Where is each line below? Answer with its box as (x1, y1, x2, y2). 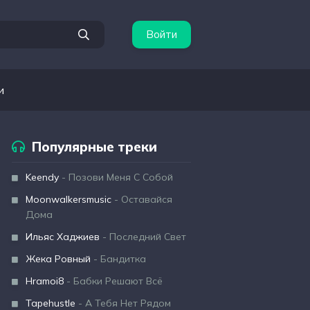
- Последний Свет (100, 230, 186, 243)
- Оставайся (111, 193, 172, 206)
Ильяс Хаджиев (26, 230, 100, 243)
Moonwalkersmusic (26, 193, 111, 206)
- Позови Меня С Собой (59, 171, 173, 183)
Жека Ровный (26, 253, 91, 265)
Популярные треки (32, 138, 157, 155)
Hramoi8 (26, 275, 64, 287)
